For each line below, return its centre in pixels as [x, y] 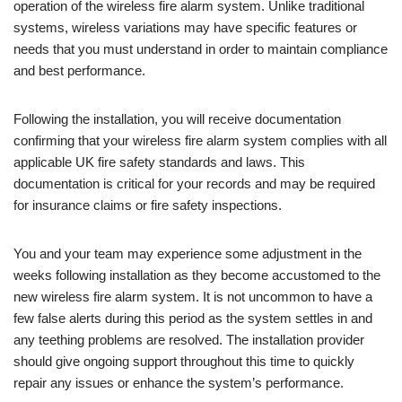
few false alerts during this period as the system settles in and [193, 318]
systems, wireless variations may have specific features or [185, 27]
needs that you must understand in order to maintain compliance [201, 48]
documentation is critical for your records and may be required [194, 183]
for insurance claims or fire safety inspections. [148, 205]
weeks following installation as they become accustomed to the [197, 275]
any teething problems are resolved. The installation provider [189, 339]
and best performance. [79, 70]
